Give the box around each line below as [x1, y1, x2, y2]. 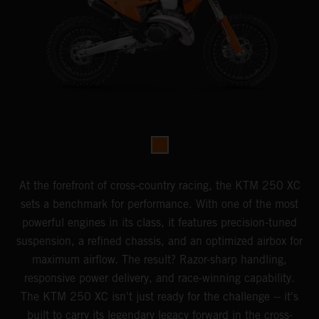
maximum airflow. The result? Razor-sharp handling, [32, 252, 287, 266]
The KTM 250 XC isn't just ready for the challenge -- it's [21, 289, 298, 303]
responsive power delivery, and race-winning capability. [24, 271, 295, 285]
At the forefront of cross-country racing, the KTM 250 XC [19, 178, 300, 192]
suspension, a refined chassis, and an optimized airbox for [16, 234, 303, 248]
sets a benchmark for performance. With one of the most [21, 197, 298, 211]
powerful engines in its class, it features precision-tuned [22, 215, 297, 229]
